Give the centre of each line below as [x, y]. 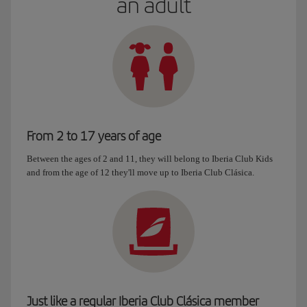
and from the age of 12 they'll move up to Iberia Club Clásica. [140, 172]
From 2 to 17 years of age [94, 136]
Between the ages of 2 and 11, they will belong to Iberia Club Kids [150, 159]
